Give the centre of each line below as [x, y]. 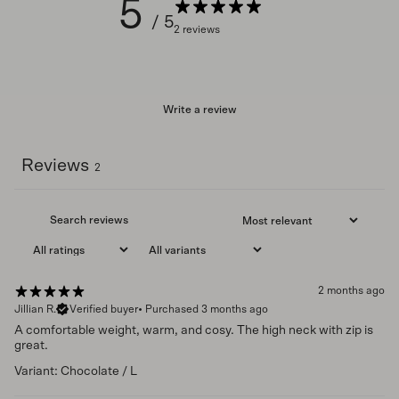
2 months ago [351, 291]
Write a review [199, 110]
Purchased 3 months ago [207, 309]
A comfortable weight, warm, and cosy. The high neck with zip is [194, 330]
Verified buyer [104, 309]
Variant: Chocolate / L [76, 371]
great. [31, 345]
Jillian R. [35, 309]
